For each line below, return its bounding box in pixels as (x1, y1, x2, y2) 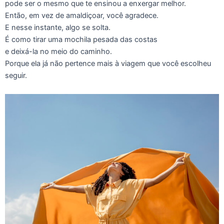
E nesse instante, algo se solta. (5, 22, 110, 32)
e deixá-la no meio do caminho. (5, 46, 112, 56)
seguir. (5, 70, 27, 80)
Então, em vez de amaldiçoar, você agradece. (5, 10, 158, 20)
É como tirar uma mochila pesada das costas (5, 34, 157, 44)
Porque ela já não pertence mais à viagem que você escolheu (5, 58, 211, 68)
